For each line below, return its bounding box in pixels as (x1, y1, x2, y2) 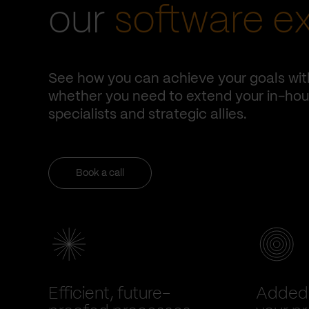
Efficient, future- (48, 286, 170, 302)
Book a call (76, 168, 124, 178)
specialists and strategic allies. (48, 108, 247, 121)
